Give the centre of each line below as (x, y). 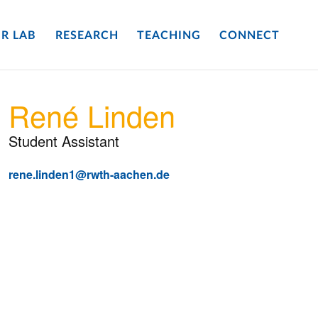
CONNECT (250, 36)
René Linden (92, 115)
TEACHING (169, 36)
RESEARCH (87, 36)
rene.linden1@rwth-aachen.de (89, 174)
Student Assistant (64, 141)
